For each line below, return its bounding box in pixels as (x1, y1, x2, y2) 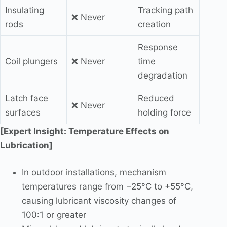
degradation (137, 70, 187, 81)
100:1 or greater (21, 210, 86, 220)
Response (137, 42, 178, 52)
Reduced (137, 93, 174, 103)
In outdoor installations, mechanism (21, 167, 166, 178)
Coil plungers (5, 56, 58, 66)
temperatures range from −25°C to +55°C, (21, 181, 193, 192)
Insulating (5, 5, 44, 15)
